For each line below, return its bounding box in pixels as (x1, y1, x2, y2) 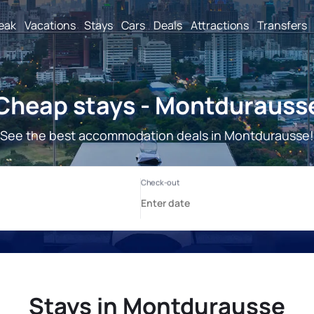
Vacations (25, 17, 76, 33)
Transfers (257, 17, 307, 33)
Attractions (191, 17, 249, 33)
